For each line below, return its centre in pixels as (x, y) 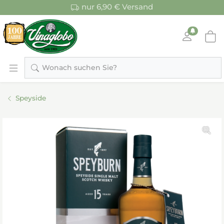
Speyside (30, 98)
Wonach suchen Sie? (79, 68)
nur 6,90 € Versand (117, 7)
